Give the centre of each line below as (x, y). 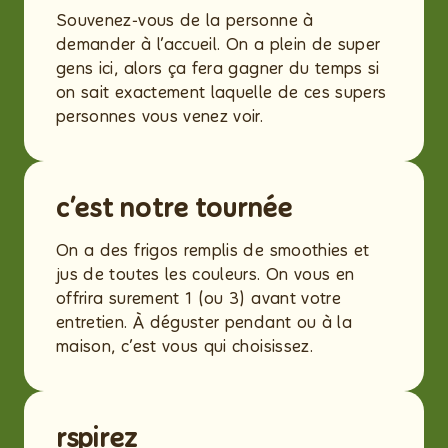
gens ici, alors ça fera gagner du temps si (218, 68)
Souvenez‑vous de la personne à (185, 20)
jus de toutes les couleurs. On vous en (205, 274)
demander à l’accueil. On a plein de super (218, 44)
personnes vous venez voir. (160, 116)
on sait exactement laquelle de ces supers (221, 92)
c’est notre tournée (177, 208)
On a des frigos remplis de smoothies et (213, 250)
